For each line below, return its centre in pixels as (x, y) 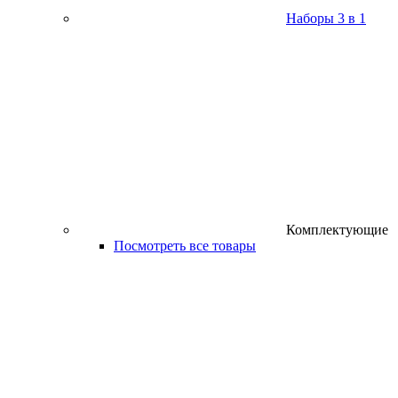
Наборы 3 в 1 (326, 18)
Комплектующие (337, 230)
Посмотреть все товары (185, 246)
